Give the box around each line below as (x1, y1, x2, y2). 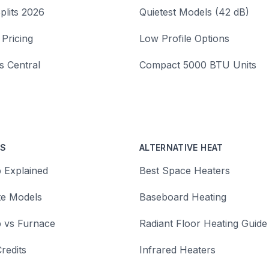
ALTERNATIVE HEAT (139, 142, 223, 153)
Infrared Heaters (139, 244, 216, 256)
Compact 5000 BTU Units (139, 59, 256, 71)
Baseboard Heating (139, 191, 226, 203)
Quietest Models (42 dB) (139, 6, 249, 18)
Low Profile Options (139, 32, 229, 44)
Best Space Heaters (139, 165, 230, 177)
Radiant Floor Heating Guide (139, 217, 267, 229)
